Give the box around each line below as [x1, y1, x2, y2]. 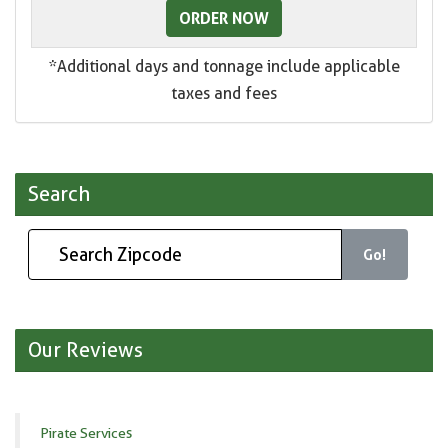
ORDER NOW [179, 8, 269, 29]
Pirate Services [40, 425, 132, 442]
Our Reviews [27, 338, 143, 363]
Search [27, 182, 90, 207]
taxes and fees [171, 84, 277, 104]
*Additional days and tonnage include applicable [48, 57, 400, 77]
